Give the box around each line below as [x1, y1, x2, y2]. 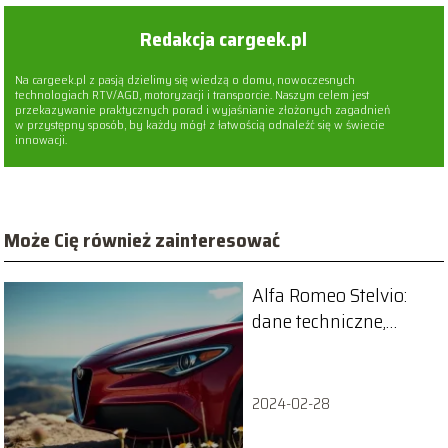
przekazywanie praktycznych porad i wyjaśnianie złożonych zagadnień [15, 99, 391, 119]
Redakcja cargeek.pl [140, 22, 308, 55]
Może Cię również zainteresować [4, 223, 281, 256]
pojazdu [251, 357, 318, 390]
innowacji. [15, 129, 68, 149]
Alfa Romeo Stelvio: [251, 279, 407, 312]
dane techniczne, [251, 305, 386, 338]
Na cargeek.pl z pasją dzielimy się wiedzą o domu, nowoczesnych [15, 69, 356, 89]
